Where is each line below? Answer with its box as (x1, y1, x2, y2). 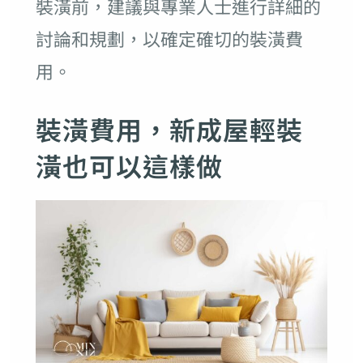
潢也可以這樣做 (35, 147, 223, 185)
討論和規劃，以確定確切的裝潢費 (35, 25, 303, 52)
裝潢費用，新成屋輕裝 (35, 110, 303, 148)
